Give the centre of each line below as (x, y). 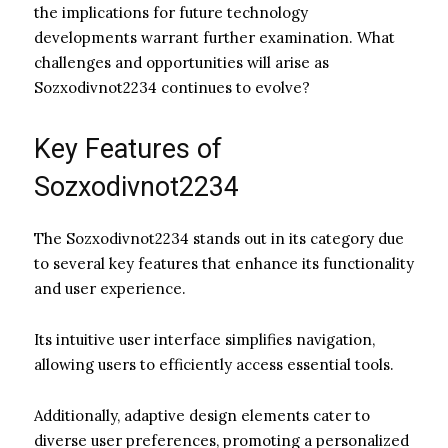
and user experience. (110, 288)
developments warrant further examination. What (214, 37)
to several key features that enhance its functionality (224, 263)
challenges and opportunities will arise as (181, 62)
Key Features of (128, 148)
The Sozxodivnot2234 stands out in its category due (219, 238)
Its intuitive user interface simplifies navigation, (204, 339)
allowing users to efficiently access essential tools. (214, 364)
